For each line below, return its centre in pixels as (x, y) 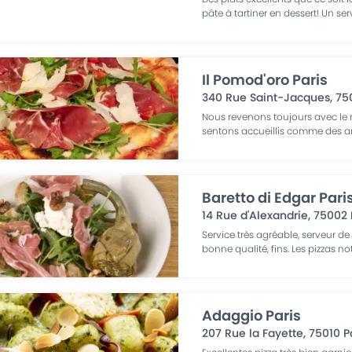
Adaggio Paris (252, 315)
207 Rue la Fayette (253, 333)
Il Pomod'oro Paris (265, 80)
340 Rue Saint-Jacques (266, 97)
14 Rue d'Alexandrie (255, 215)
